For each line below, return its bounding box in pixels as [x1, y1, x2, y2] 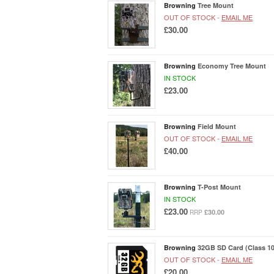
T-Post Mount [198, 182, 241, 191]
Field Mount [198, 121, 236, 131]
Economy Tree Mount [198, 61, 266, 70]
